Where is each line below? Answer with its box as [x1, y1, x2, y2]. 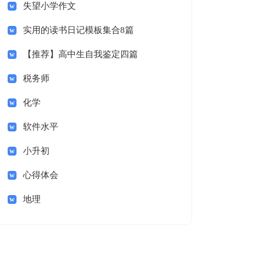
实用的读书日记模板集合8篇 [22, 25, 134, 35]
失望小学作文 [22, 1, 76, 11]
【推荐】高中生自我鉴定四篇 [22, 49, 138, 59]
